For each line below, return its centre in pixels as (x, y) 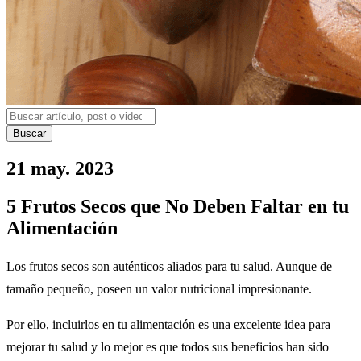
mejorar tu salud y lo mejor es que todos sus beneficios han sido (168, 346)
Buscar (29, 134)
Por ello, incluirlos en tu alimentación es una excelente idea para (168, 324)
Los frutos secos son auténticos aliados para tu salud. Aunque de (169, 266)
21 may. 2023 (60, 169)
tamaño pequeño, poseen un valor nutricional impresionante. (161, 288)
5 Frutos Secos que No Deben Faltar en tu (178, 206)
